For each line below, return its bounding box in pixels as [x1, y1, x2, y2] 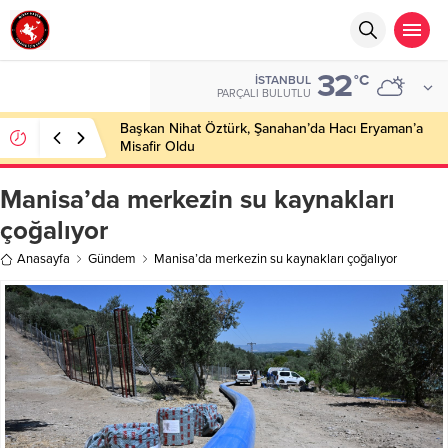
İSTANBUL [255, 73, 311, 87]
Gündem [88, 251, 136, 267]
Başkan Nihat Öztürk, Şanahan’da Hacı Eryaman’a [120, 120, 423, 137]
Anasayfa [17, 251, 70, 267]
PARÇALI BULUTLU [217, 87, 311, 100]
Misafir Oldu [120, 138, 195, 155]
